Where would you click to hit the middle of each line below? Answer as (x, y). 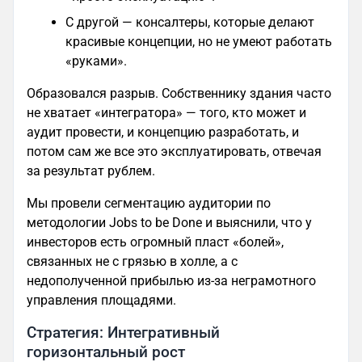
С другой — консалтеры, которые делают (190, 22)
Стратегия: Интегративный (123, 332)
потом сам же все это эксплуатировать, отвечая (174, 151)
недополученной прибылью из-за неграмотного (171, 280)
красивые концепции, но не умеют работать (199, 41)
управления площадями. (101, 300)
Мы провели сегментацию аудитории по (149, 203)
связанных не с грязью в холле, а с (132, 261)
